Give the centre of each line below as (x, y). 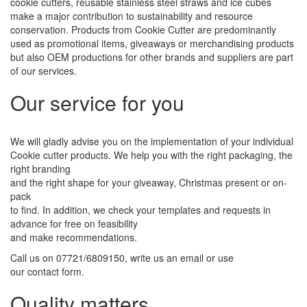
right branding (40, 169)
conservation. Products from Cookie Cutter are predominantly (143, 29)
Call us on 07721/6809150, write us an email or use (122, 258)
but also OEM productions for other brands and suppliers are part (152, 57)
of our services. (44, 71)
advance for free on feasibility (74, 223)
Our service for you (97, 102)
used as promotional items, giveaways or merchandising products (152, 43)
